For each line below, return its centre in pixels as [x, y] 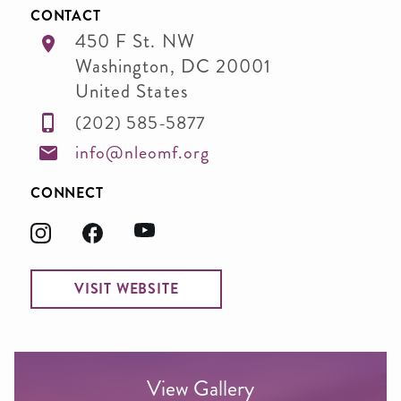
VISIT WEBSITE [127, 288]
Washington [123, 66]
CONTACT [66, 16]
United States [132, 91]
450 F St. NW [135, 41]
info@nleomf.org [142, 153]
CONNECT [67, 192]
